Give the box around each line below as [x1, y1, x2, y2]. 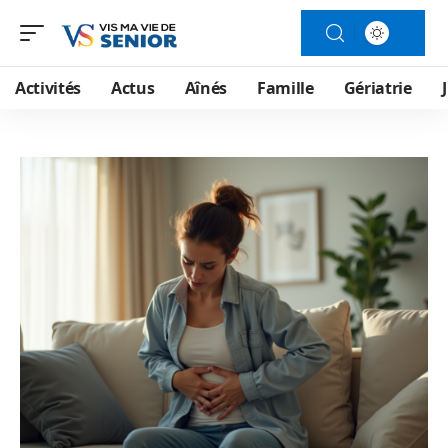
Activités [15, 77, 82, 99]
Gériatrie [343, 77, 412, 99]
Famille [256, 77, 314, 99]
